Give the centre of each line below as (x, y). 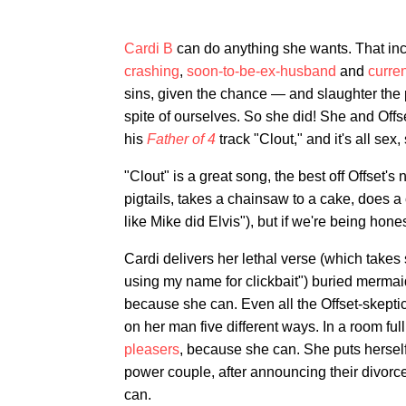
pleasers (152, 349)
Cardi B (149, 48)
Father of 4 (181, 139)
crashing (152, 71)
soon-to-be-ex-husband (261, 71)
